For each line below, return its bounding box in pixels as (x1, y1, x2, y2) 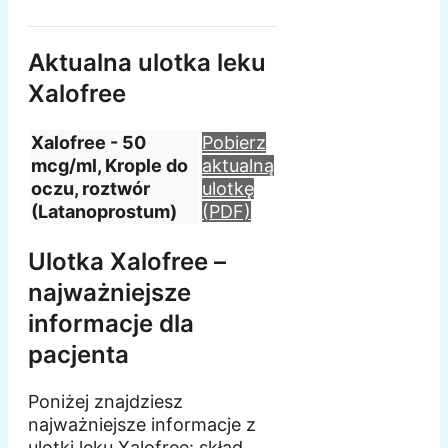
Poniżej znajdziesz (28, 391, 183, 413)
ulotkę (202, 178, 254, 200)
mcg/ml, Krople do (31, 155, 188, 177)
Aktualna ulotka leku (28, 47, 266, 77)
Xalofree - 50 (31, 132, 146, 154)
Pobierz (202, 132, 266, 154)
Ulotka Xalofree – (28, 247, 226, 277)
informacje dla (28, 309, 194, 339)
